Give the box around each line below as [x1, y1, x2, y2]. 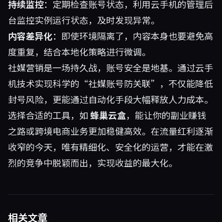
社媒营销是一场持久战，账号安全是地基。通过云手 [8, 61, 213, 74]
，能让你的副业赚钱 [126, 109, 206, 121]
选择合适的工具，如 [8, 109, 90, 121]
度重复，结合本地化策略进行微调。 [8, 45, 151, 58]
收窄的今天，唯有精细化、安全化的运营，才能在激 [8, 140, 213, 153]
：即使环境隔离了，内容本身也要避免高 [53, 29, 213, 42]
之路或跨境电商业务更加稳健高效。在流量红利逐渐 [8, 124, 213, 137]
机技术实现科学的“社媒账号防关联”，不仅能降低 [8, 77, 213, 90]
